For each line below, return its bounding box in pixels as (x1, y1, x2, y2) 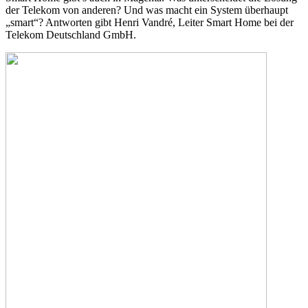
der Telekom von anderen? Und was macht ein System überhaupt (5, 3, 288, 16)
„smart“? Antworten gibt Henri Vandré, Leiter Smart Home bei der (5, 16, 294, 28)
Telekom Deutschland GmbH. (5, 28, 136, 41)
